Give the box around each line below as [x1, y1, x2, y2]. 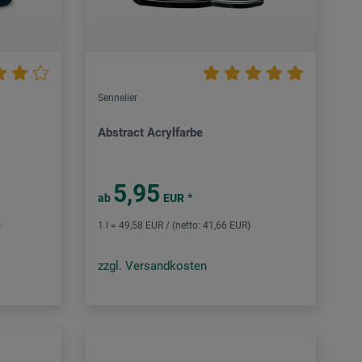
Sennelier [97, 92, 137, 104]
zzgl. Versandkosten [97, 259, 207, 274]
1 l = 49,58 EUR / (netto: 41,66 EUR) [97, 220, 250, 232]
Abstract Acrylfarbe [97, 125, 203, 141]
